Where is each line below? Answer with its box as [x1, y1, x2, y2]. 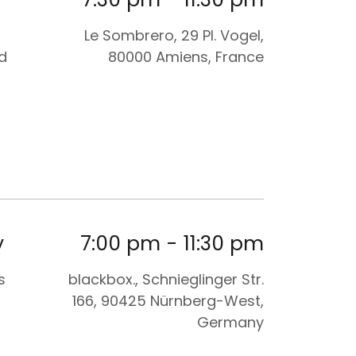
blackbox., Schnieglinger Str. [68, 269, 264, 290]
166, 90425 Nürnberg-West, [72, 291, 264, 311]
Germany [197, 312, 264, 333]
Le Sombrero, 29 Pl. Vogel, [84, 25, 264, 45]
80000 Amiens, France [108, 46, 264, 67]
